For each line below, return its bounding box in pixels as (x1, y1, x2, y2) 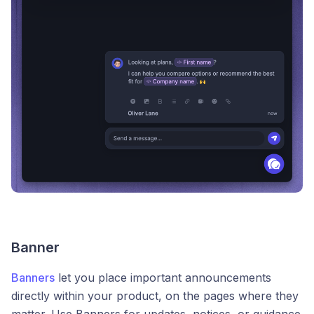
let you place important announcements (55, 271, 271, 285)
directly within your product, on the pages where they (11, 289, 299, 303)
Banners (11, 271, 55, 285)
